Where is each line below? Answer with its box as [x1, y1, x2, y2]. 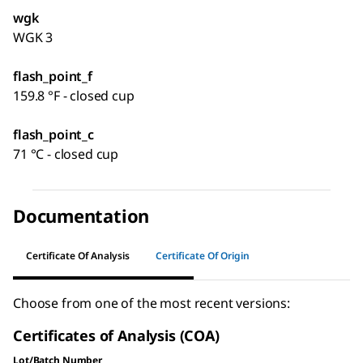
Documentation [13, 203, 150, 228]
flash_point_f [13, 66, 92, 85]
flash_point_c [13, 125, 94, 143]
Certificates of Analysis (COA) [13, 325, 220, 345]
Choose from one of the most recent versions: [13, 293, 290, 312]
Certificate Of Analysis [26, 249, 130, 263]
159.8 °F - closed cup [13, 86, 135, 105]
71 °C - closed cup [13, 144, 119, 163]
